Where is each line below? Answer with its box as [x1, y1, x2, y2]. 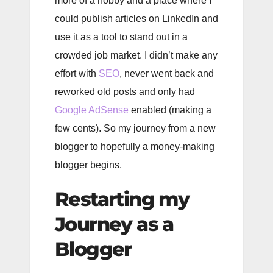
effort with [55, 68, 99, 79]
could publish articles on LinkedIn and [55, 13, 218, 24]
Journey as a [55, 211, 174, 236]
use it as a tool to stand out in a [55, 31, 188, 42]
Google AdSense [55, 104, 129, 115]
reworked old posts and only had [55, 86, 195, 97]
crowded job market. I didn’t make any [55, 49, 218, 60]
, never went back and [119, 68, 214, 79]
